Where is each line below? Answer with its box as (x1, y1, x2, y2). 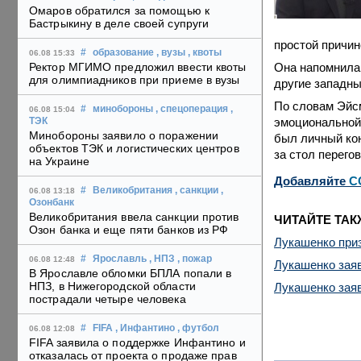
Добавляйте (274, 174, 349, 188)
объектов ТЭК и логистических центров (29, 142, 239, 156)
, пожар (177, 254, 212, 264)
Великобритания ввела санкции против (29, 210, 239, 224)
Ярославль (93, 254, 147, 264)
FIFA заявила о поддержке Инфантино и (29, 336, 246, 350)
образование (93, 48, 154, 58)
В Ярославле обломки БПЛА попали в (29, 267, 232, 280)
